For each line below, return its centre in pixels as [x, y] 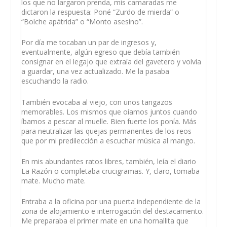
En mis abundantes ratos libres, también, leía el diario [109, 162]
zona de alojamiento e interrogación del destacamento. [113, 211]
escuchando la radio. [55, 81]
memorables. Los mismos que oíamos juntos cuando [109, 111]
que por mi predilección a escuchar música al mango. [108, 140]
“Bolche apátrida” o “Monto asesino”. [82, 21]
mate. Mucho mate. [54, 181]
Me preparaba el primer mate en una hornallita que [105, 221]
